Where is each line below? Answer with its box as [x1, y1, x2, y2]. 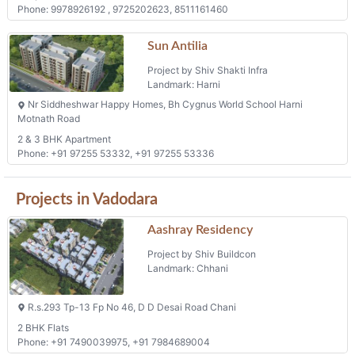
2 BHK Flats [17, 321, 69, 334]
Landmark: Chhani [147, 262, 229, 275]
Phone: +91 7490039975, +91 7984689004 [17, 335, 210, 348]
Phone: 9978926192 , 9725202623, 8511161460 [17, 3, 228, 16]
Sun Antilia [147, 40, 208, 53]
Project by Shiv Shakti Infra [147, 64, 269, 77]
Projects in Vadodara [16, 191, 158, 208]
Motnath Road [17, 112, 80, 124]
